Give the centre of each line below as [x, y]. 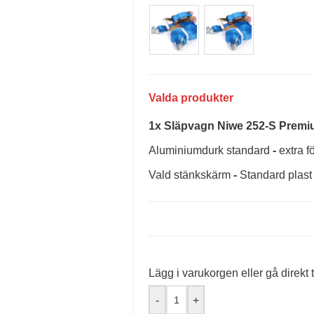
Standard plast [275, 175]
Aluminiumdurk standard [209, 151]
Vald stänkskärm [189, 175]
